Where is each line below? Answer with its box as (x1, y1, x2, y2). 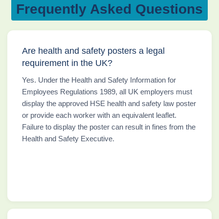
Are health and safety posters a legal (22, 45, 165, 56)
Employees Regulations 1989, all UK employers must (22, 87, 192, 96)
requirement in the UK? (22, 58, 112, 68)
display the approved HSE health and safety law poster (22, 99, 196, 108)
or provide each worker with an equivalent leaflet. (22, 110, 176, 119)
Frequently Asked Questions (16, 1, 203, 17)
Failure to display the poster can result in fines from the (22, 122, 196, 131)
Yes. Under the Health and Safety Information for (22, 75, 176, 84)
